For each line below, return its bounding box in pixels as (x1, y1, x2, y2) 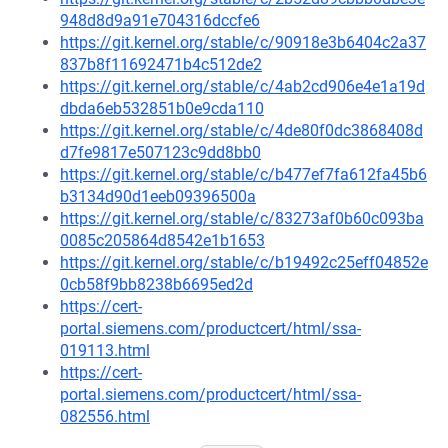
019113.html (60, 341, 150, 360)
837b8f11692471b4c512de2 (60, 55, 262, 74)
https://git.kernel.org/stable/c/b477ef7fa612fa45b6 (60, 165, 427, 184)
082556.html (60, 407, 150, 426)
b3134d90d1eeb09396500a (60, 187, 256, 206)
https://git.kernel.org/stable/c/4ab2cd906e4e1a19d (60, 77, 425, 96)
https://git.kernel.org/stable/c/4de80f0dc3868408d (60, 121, 423, 140)
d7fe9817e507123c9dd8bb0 (60, 143, 261, 162)
